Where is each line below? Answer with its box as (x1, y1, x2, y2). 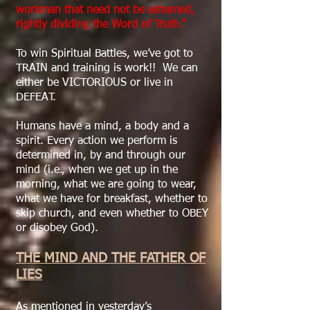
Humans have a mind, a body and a (16, 121, 189, 132)
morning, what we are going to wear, (16, 179, 197, 190)
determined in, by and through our (16, 150, 185, 161)
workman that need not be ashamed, (16, 5, 194, 16)
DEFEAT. (16, 92, 56, 103)
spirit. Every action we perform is (16, 136, 177, 147)
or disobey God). (16, 223, 102, 234)
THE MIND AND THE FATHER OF (16, 252, 206, 265)
